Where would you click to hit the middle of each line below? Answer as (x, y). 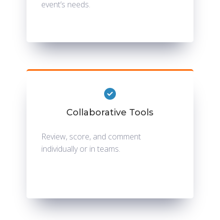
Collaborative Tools (110, 113)
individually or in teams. (81, 149)
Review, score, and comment (91, 137)
